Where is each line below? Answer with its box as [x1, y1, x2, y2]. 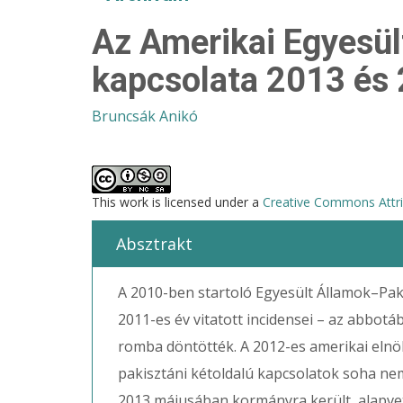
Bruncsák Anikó [92, 106, 198, 126]
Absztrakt [116, 233, 193, 255]
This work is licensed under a [92, 193, 263, 210]
